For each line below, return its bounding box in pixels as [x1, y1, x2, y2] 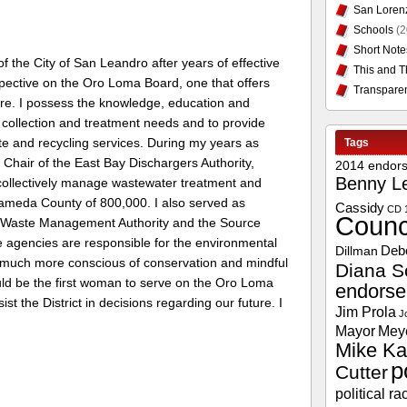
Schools [352, 24, 393, 36]
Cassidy [334, 200, 384, 215]
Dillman [334, 244, 378, 258]
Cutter [334, 362, 388, 383]
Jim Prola [334, 303, 396, 320]
